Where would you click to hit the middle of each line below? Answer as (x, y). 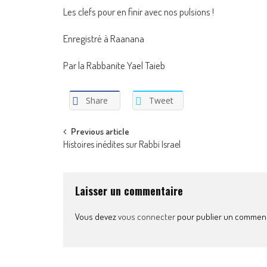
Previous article (100, 131)
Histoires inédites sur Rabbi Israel (122, 144)
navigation (97, 159)
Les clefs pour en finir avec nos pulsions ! (139, 12)
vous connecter (147, 216)
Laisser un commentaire (129, 190)
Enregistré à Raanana (104, 38)
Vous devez (97, 216)
